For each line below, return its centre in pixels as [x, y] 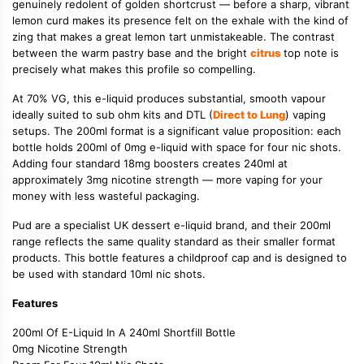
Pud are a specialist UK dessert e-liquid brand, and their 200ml [171, 225]
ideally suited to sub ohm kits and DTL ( [113, 114]
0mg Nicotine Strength [70, 348]
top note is [310, 52]
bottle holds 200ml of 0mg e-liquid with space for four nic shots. [177, 147]
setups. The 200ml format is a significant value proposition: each [177, 130]
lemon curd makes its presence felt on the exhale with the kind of [180, 20]
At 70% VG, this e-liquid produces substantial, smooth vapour [169, 98]
